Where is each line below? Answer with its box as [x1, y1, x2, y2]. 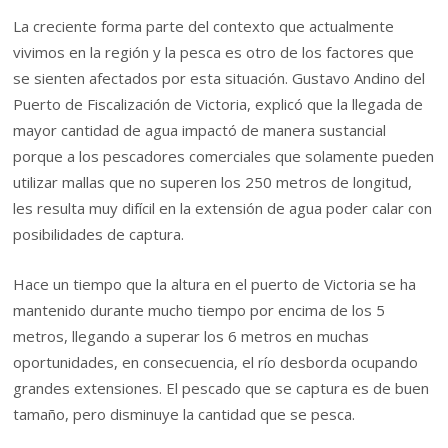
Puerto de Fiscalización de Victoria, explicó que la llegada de [13, 94, 424, 115]
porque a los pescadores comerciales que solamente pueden [13, 146, 435, 167]
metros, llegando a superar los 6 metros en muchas [13, 326, 370, 347]
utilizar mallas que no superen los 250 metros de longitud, [13, 172, 413, 193]
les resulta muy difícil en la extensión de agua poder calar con [13, 198, 433, 219]
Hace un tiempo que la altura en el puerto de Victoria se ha [13, 274, 417, 295]
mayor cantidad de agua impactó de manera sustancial [13, 120, 387, 141]
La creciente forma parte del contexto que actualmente [13, 16, 395, 37]
